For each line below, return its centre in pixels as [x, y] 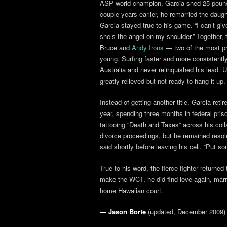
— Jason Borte [123, 212]
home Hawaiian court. [131, 190]
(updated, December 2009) [186, 212]
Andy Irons [148, 47]
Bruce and [116, 47]
